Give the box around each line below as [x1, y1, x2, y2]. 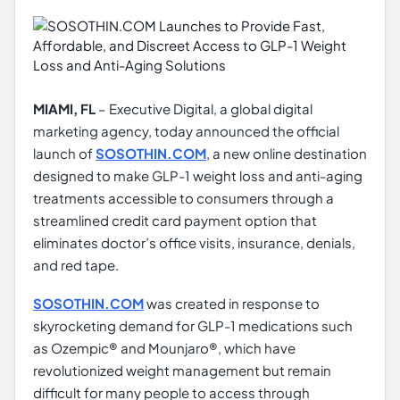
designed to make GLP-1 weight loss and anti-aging [33, 168, 362, 184]
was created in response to [144, 296, 320, 312]
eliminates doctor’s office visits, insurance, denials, [33, 235, 355, 251]
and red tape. [33, 257, 119, 273]
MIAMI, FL [33, 101, 98, 117]
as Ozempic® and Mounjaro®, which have [33, 340, 296, 356]
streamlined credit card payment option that [33, 212, 317, 229]
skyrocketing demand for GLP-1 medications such [33, 318, 353, 334]
